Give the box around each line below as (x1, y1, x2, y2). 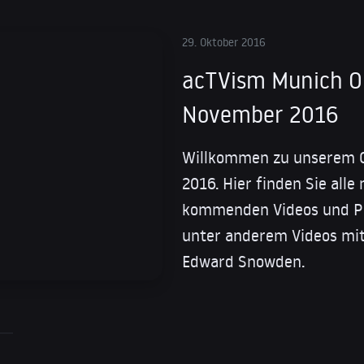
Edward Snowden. (182, 250, 305, 272)
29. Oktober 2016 (182, 35, 266, 50)
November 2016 (182, 99, 339, 130)
